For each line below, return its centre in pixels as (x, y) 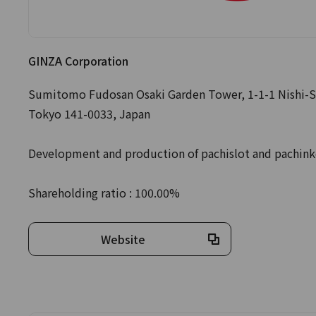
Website (123, 239)
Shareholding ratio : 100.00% (104, 193)
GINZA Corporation (78, 61)
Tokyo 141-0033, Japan (89, 114)
